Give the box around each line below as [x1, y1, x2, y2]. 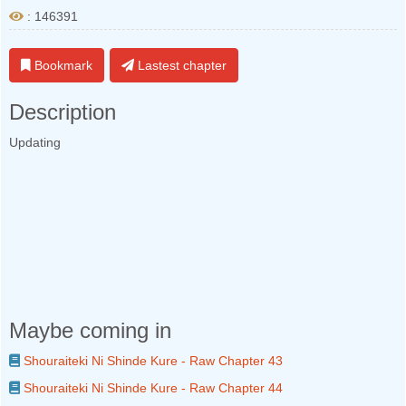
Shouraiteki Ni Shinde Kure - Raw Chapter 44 [20, 381, 283, 395]
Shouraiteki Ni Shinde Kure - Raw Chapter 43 [20, 353, 283, 368]
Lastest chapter [134, 58, 227, 72]
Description [9, 100, 116, 124]
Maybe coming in [9, 318, 171, 343]
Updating [9, 135, 61, 150]
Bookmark [31, 58, 92, 72]
